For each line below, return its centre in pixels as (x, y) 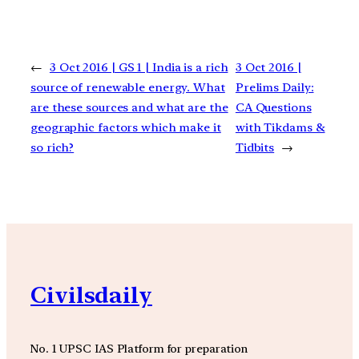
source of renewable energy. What (128, 88)
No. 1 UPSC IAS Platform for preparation (139, 348)
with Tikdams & (280, 128)
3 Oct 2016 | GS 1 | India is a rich (139, 68)
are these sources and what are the (129, 108)
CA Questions (273, 108)
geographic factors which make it (126, 128)
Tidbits (255, 148)
